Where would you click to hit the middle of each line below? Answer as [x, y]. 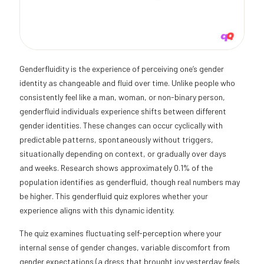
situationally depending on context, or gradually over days [123, 153]
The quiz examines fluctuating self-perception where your [121, 233]
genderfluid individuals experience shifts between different [123, 111]
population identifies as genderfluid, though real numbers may [130, 181]
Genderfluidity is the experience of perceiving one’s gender [122, 68]
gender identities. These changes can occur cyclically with [121, 125]
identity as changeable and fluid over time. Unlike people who [127, 82]
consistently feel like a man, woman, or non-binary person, [122, 97]
